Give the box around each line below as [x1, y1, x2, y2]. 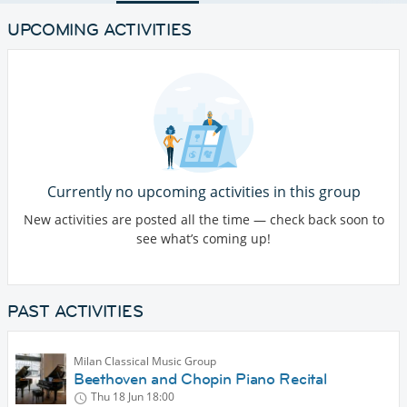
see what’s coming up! [136, 230, 271, 248]
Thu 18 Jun [91, 389, 144, 405]
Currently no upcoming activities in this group [46, 182, 361, 203]
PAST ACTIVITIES [7, 301, 144, 323]
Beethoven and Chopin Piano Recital [74, 369, 327, 390]
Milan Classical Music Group [74, 353, 216, 370]
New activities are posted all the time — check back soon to [23, 211, 384, 229]
